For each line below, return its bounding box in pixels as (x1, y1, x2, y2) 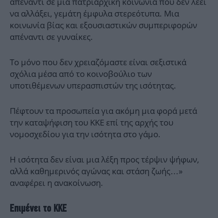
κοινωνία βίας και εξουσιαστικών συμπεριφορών (10, 19, 197, 31)
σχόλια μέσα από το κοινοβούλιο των (10, 68, 152, 80)
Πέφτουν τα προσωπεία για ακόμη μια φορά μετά (10, 105, 197, 117)
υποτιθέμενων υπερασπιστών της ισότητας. (10, 80, 176, 91)
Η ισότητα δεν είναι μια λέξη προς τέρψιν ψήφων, (10, 154, 199, 165)
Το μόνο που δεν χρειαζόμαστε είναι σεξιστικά (10, 56, 186, 68)
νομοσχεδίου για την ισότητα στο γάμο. (10, 128, 161, 140)
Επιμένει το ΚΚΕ (10, 202, 67, 215)
